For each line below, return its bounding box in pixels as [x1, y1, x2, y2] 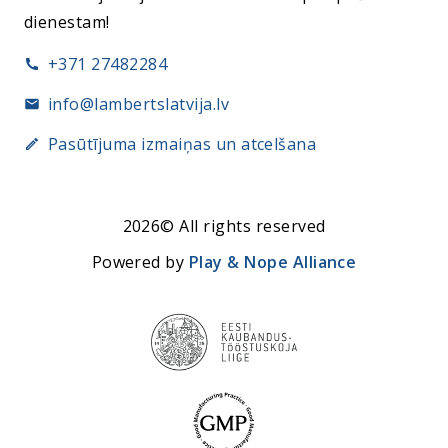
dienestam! [24, 11, 110, 34]
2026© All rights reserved [122, 215, 326, 238]
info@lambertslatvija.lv [48, 93, 230, 116]
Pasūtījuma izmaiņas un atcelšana [48, 133, 317, 156]
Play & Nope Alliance [188, 251, 357, 274]
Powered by [91, 251, 189, 274]
